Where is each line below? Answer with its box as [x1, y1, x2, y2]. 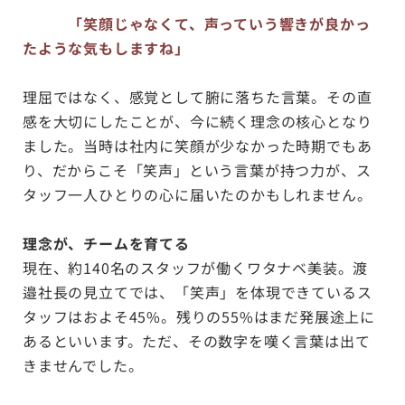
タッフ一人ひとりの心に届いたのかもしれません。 [23, 184, 372, 205]
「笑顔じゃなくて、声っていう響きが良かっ [23, 13, 371, 34]
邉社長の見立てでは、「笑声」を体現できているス [23, 281, 372, 303]
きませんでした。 [23, 354, 144, 376]
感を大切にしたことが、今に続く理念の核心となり [23, 110, 372, 132]
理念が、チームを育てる [23, 232, 190, 254]
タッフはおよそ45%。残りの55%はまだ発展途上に [23, 306, 375, 327]
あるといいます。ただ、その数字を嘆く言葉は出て [23, 330, 371, 352]
